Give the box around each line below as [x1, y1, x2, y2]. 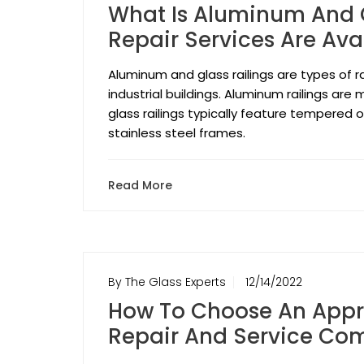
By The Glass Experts [108, 274, 226, 291]
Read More [108, 177, 172, 194]
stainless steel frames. [108, 124, 245, 142]
